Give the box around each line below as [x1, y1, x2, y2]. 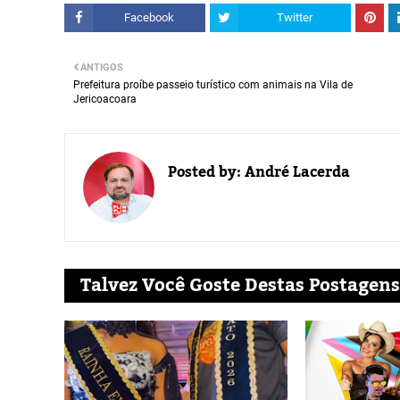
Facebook [124, 11, 174, 24]
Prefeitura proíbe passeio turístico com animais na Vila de [73, 79, 353, 91]
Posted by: [168, 158, 241, 187]
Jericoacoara [73, 93, 137, 105]
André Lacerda [241, 158, 350, 187]
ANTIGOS [80, 62, 123, 73]
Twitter [277, 11, 312, 24]
